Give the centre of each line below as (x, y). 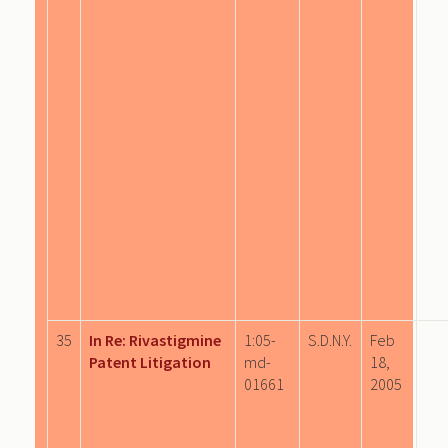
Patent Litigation (150, 361)
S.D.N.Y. (330, 339)
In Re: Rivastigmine (155, 339)
